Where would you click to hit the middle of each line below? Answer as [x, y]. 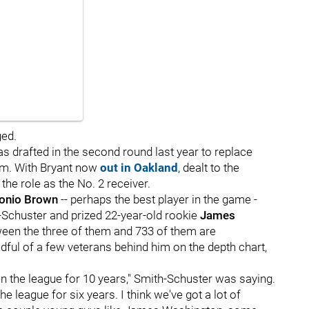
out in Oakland [139, 168]
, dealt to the [209, 168]
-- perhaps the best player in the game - [159, 199]
